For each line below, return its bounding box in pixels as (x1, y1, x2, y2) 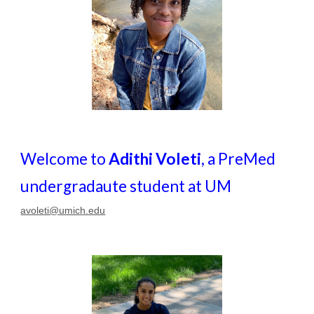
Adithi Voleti (109, 149, 202, 168)
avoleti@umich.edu (20, 205, 106, 216)
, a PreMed (201, 149, 279, 168)
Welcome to (20, 149, 109, 168)
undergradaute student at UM (20, 177, 232, 196)
